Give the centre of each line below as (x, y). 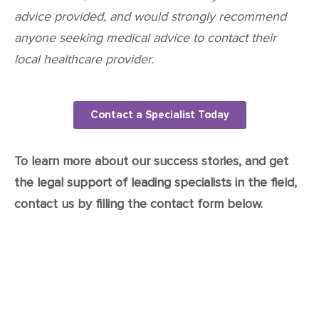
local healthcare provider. (84, 59)
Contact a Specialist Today (159, 115)
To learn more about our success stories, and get (151, 161)
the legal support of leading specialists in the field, (156, 183)
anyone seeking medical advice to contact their (145, 37)
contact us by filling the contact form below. (138, 204)
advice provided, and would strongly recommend (150, 16)
